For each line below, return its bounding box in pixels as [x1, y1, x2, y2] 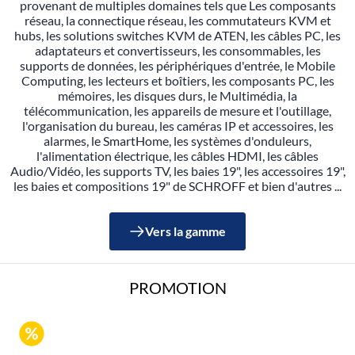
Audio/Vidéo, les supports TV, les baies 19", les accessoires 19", [10, 162, 345, 178]
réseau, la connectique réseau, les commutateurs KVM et [24, 12, 331, 28]
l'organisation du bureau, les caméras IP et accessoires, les [21, 117, 334, 133]
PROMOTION [128, 277, 227, 297]
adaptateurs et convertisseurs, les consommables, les [34, 42, 321, 58]
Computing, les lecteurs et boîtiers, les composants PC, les [21, 72, 334, 88]
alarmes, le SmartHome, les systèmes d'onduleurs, [44, 132, 311, 148]
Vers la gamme [145, 223, 226, 239]
